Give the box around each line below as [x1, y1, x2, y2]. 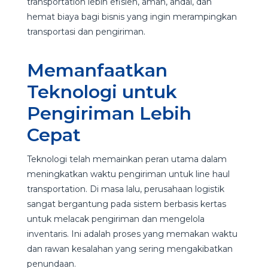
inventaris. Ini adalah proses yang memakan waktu [26, 229, 237, 239]
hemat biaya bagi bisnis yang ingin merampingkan [26, 11, 237, 22]
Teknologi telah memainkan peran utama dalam [26, 154, 227, 165]
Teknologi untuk [26, 81, 177, 103]
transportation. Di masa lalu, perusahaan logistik [26, 184, 224, 194]
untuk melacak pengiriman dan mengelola [26, 214, 205, 224]
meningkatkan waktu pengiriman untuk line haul [26, 169, 230, 179]
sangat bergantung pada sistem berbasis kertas [26, 199, 226, 209]
